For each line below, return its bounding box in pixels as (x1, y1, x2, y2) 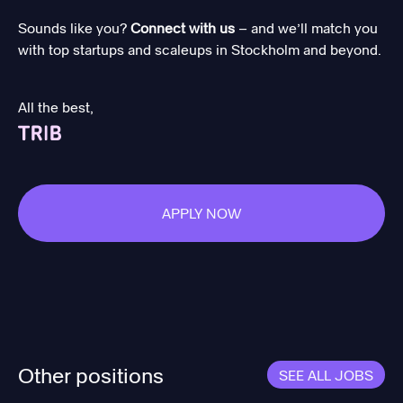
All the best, (18, 98, 94, 115)
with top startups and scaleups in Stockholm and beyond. (18, 40, 381, 58)
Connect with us (130, 19, 235, 36)
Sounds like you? (18, 19, 130, 36)
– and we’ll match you (235, 19, 378, 36)
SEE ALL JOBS (279, 366, 373, 383)
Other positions (18, 362, 164, 388)
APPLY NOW (162, 204, 241, 221)
